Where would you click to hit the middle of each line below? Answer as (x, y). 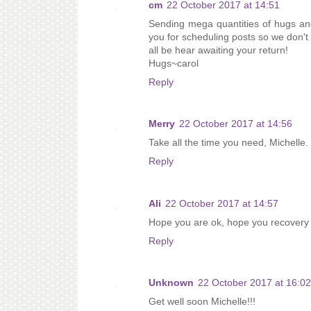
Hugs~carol (174, 63)
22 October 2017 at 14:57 (222, 203)
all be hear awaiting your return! (218, 50)
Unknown (171, 283)
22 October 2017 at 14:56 (236, 124)
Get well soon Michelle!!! (202, 302)
